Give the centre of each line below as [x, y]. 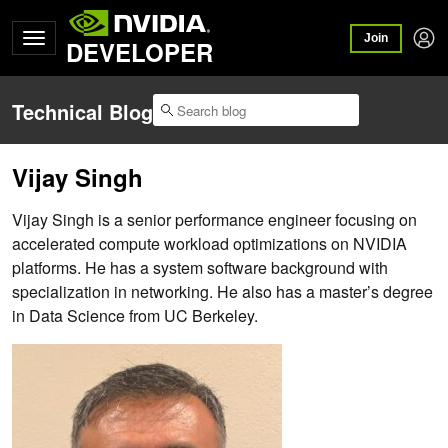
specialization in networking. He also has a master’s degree [222, 292]
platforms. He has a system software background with [200, 268]
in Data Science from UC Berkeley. [135, 316]
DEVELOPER [139, 52]
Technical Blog [82, 112]
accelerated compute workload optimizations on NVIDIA [209, 244]
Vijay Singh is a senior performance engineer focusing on [214, 220]
